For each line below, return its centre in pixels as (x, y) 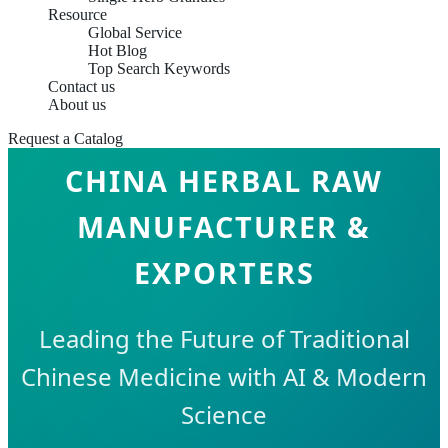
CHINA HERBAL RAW (224, 180)
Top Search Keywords (159, 68)
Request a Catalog (65, 138)
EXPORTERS (224, 272)
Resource (77, 14)
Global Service (135, 32)
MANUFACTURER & (224, 226)
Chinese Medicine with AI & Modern (224, 376)
